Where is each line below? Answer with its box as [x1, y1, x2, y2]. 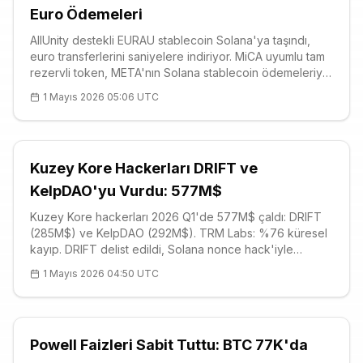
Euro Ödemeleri [30, 6, 143, 23]
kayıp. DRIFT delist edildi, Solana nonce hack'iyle [30, 242, 293, 256]
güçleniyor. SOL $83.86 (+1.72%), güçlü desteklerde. [30, 82, 313, 96]
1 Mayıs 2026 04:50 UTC [43, 267, 159, 280]
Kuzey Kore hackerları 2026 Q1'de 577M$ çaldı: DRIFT [30, 210, 322, 224]
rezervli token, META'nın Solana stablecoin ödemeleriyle [30, 66, 332, 79]
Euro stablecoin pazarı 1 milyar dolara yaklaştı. [30, 98, 273, 112]
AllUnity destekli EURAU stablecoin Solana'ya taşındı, [30, 33, 310, 47]
